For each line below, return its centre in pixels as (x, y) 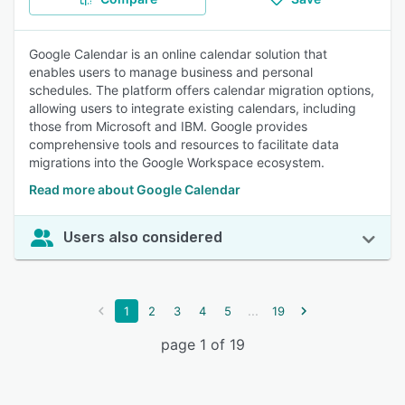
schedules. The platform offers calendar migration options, (202, 90)
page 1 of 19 (202, 344)
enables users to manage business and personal (171, 72)
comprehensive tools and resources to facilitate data (184, 144)
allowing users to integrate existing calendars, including (193, 108)
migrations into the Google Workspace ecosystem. (177, 162)
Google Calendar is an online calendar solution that (178, 54)
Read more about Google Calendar (135, 189)
